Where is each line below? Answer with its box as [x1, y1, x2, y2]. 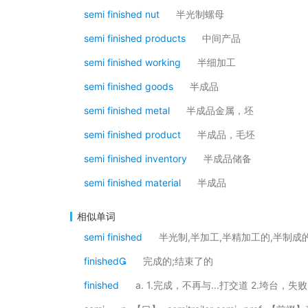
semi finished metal [84, 104, 170, 116]
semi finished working [84, 56, 181, 68]
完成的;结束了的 [143, 255, 213, 267]
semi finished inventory [84, 153, 187, 164]
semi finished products [84, 32, 186, 44]
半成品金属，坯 [186, 104, 254, 116]
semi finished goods [84, 80, 173, 92]
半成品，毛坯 [197, 129, 255, 140]
